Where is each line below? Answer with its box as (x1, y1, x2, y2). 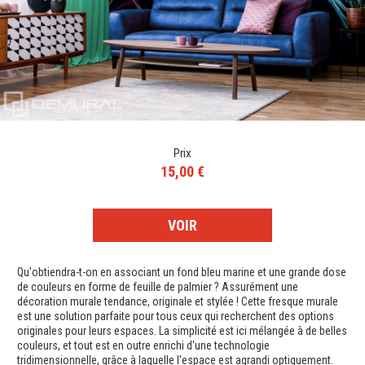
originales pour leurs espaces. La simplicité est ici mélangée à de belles (17, 324, 347, 338)
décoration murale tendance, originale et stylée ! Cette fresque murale (17, 295, 338, 309)
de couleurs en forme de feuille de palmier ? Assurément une (17, 280, 298, 294)
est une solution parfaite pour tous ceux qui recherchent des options (17, 310, 334, 323)
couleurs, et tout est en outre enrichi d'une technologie (17, 339, 270, 353)
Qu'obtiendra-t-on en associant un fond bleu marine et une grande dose (17, 266, 346, 279)
